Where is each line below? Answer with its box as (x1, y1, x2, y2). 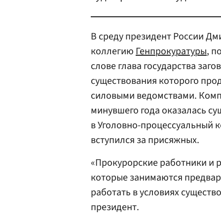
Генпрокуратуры (136, 44, 207, 58)
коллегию (91, 44, 136, 58)
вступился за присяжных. (91, 133, 199, 147)
